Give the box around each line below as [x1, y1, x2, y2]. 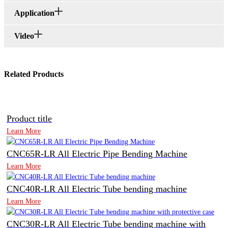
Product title [7, 113, 52, 124]
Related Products [4, 70, 64, 79]
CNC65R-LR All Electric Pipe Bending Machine [7, 149, 187, 159]
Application [14, 9, 54, 18]
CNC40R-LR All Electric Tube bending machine [7, 184, 187, 194]
